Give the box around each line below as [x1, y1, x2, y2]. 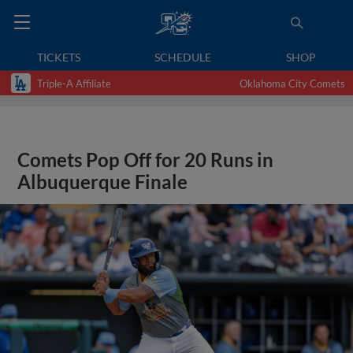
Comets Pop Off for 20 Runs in [17, 149, 274, 171]
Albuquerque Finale [17, 171, 188, 193]
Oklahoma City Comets [240, 76, 345, 90]
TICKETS [37, 50, 81, 64]
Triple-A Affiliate [37, 76, 111, 90]
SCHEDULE [154, 50, 212, 64]
